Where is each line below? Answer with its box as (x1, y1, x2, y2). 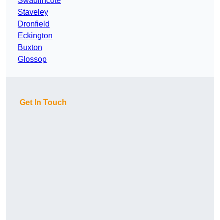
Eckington (18, 31, 53, 40)
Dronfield (18, 20, 50, 28)
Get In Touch (20, 98, 67, 107)
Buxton (18, 43, 42, 52)
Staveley (18, 8, 48, 17)
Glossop (18, 55, 47, 64)
